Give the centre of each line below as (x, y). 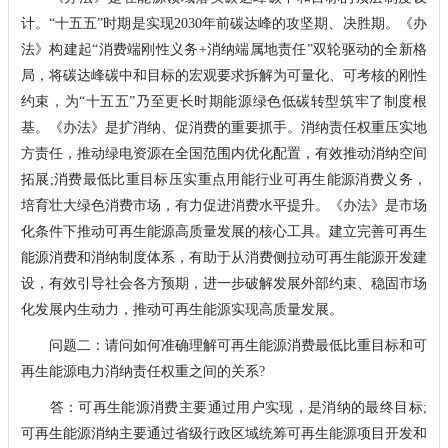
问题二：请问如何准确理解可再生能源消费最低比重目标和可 (223, 345)
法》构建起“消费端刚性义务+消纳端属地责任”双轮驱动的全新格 (223, 49)
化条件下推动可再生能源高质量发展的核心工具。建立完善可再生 (223, 231)
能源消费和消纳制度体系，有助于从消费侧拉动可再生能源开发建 (223, 257)
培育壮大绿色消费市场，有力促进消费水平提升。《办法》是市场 (223, 205)
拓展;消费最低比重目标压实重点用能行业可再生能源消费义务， (223, 179)
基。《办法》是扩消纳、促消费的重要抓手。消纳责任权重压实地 (223, 127)
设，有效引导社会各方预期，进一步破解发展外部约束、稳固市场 (223, 283)
